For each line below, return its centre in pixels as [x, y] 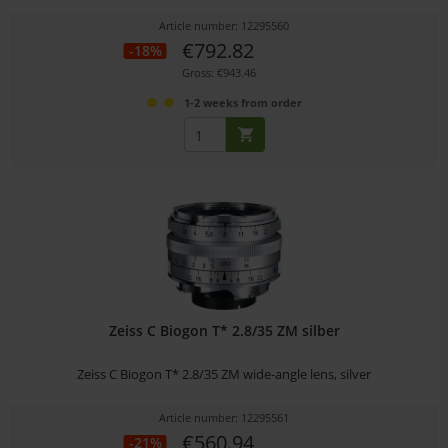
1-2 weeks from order [242, 103]
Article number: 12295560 [224, 26]
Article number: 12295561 [224, 418]
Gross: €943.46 [218, 73]
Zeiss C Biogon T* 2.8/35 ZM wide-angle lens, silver [224, 374]
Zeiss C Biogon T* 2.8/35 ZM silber [224, 331]
